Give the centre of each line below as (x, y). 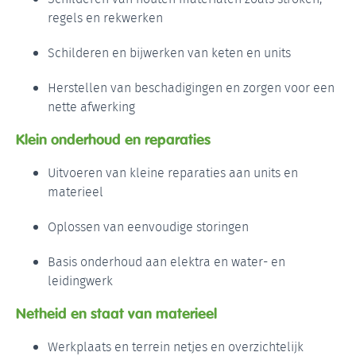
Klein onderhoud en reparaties (113, 139)
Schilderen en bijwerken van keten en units (169, 53)
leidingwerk (80, 281)
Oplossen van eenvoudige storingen (148, 227)
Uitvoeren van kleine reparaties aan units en (173, 173)
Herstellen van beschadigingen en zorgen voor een (191, 88)
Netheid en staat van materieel (116, 313)
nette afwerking (91, 107)
